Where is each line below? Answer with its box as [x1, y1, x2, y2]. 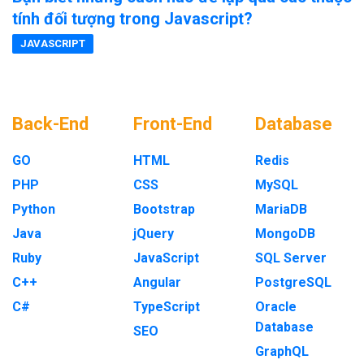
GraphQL [254, 344, 309, 359]
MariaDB [254, 201, 307, 217]
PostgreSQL [254, 275, 331, 290]
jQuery [133, 226, 175, 241]
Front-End [133, 114, 213, 134]
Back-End [12, 114, 89, 134]
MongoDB [254, 226, 315, 241]
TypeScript [133, 299, 201, 314]
